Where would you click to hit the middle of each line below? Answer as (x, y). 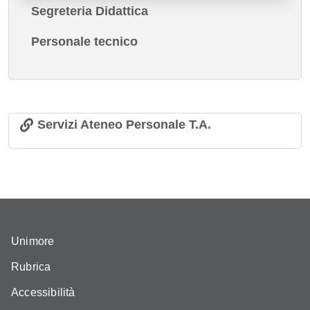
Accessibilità (43, 292)
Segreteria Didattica (90, 11)
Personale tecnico (84, 42)
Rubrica (31, 266)
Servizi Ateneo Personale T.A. (124, 125)
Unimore (33, 241)
